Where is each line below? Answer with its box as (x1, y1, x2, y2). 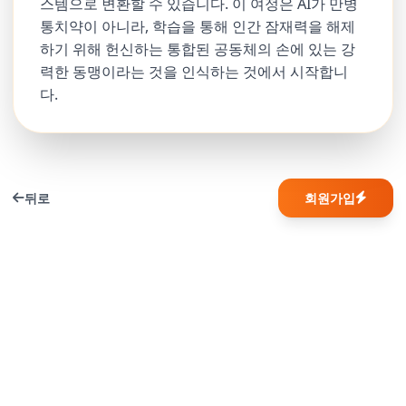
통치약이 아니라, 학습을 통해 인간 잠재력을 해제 (40, 15, 356, 36)
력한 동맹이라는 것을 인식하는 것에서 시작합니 (40, 61, 349, 82)
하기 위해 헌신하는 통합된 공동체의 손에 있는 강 (40, 38, 356, 59)
